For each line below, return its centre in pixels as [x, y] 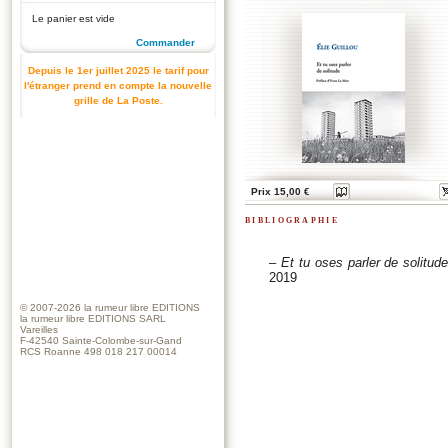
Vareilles [39, 329]
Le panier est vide [73, 18]
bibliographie [292, 219]
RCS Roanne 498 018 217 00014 [98, 351]
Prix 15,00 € [280, 191]
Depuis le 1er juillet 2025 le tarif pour [118, 70]
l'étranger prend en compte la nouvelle [118, 85]
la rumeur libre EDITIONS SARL [93, 318]
